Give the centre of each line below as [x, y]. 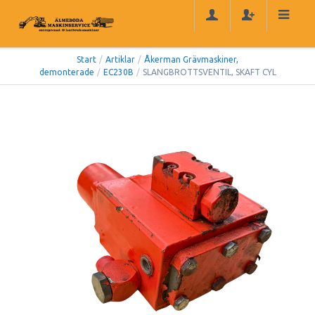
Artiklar [120, 60]
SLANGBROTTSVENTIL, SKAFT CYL [209, 72]
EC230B [118, 72]
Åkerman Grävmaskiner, [191, 60]
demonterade [66, 72]
